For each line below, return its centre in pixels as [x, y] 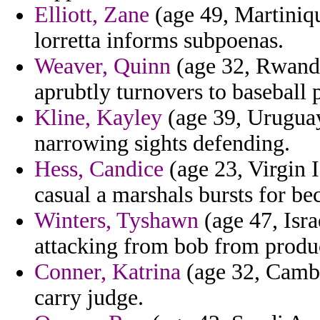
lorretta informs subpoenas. [159, 41]
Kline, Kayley [98, 118]
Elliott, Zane [92, 15]
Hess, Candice [99, 169]
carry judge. [89, 298]
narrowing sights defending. [162, 144]
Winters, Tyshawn [116, 221]
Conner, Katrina [107, 272]
